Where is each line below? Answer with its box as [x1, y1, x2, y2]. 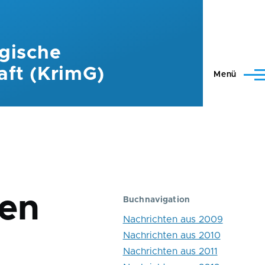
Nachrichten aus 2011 [122, 247, 218, 257]
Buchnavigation [122, 195, 190, 204]
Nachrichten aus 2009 [122, 215, 223, 225]
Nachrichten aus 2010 [122, 231, 221, 241]
